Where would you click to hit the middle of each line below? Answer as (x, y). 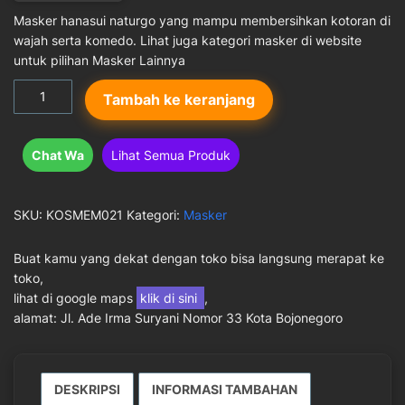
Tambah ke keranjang (179, 99)
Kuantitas (42, 88)
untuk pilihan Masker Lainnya (99, 60)
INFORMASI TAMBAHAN (225, 389)
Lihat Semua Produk (171, 155)
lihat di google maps (75, 297)
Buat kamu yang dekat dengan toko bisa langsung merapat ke (199, 258)
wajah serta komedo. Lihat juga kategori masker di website (188, 40)
